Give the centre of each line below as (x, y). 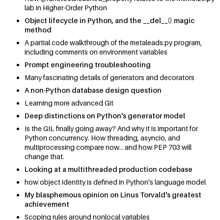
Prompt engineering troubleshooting (88, 65)
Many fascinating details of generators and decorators (110, 78)
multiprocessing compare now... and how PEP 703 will (108, 147)
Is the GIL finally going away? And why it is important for (111, 129)
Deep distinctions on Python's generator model (105, 116)
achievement (47, 204)
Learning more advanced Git (69, 103)
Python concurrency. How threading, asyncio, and (102, 138)
